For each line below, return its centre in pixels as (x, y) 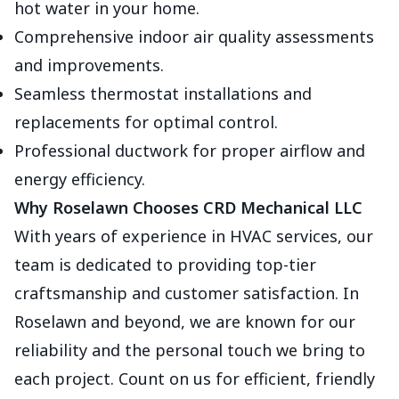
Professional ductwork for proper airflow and (190, 151)
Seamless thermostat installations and (163, 94)
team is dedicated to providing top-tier (165, 265)
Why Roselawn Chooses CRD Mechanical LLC (188, 208)
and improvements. (89, 65)
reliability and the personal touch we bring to (190, 350)
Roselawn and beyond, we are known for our (185, 322)
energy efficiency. (80, 179)
